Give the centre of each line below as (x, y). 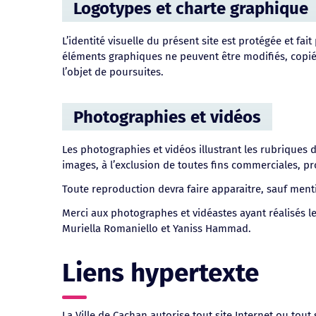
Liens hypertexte (160, 273)
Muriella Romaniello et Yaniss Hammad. (157, 229)
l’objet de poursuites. (113, 72)
